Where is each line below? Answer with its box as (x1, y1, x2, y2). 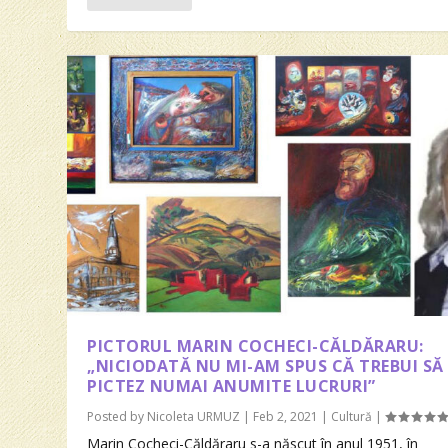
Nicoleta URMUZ (147, 408, 241, 426)
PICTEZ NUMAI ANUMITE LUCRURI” (87, 375, 376, 398)
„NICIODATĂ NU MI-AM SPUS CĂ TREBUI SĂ (87, 355, 444, 378)
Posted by (87, 408, 148, 426)
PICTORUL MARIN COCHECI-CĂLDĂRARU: (87, 335, 424, 358)
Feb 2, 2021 (253, 408, 319, 426)
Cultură (331, 408, 373, 426)
